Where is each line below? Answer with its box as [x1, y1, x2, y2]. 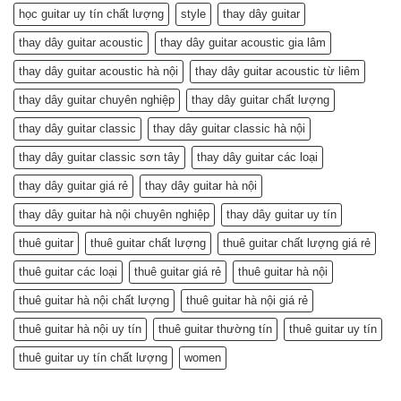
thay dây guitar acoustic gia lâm [160, 36, 326, 50]
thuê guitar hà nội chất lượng [19, 294, 169, 308]
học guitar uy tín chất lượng [19, 7, 164, 21]
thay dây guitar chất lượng [192, 93, 329, 107]
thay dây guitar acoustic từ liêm [195, 64, 360, 79]
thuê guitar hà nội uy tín [19, 322, 141, 337]
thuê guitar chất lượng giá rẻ [223, 236, 371, 251]
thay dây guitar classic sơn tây [19, 150, 180, 165]
